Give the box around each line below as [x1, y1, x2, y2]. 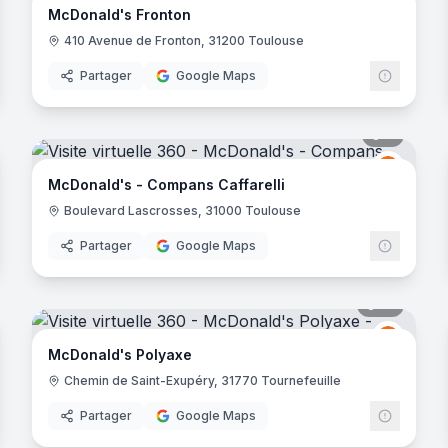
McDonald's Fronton [48, 6, 191, 23]
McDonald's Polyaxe [48, 346, 192, 363]
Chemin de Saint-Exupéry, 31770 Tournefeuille [64, 373, 341, 388]
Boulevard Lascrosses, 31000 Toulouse [64, 203, 301, 218]
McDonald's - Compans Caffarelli [48, 176, 285, 193]
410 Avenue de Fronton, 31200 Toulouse [64, 33, 304, 48]
